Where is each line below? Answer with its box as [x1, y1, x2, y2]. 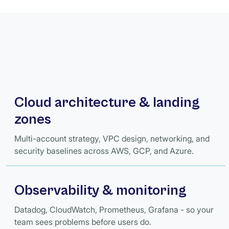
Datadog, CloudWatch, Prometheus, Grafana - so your [14, 204, 214, 215]
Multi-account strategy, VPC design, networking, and [14, 133, 210, 144]
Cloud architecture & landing [14, 95, 200, 111]
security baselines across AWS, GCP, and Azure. [14, 146, 194, 156]
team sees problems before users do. [14, 216, 151, 227]
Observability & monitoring [14, 182, 187, 199]
